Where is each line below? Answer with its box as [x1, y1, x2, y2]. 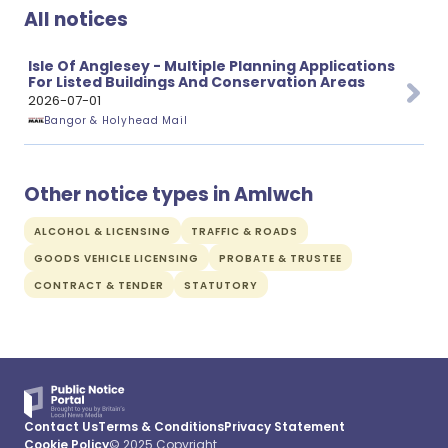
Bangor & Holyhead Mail [44, 112, 189, 128]
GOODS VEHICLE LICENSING [34, 251, 199, 266]
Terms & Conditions [98, 418, 224, 435]
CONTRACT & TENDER [34, 278, 164, 293]
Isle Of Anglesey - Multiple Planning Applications [28, 56, 395, 76]
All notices [24, 6, 128, 33]
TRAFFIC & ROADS [191, 224, 298, 239]
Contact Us [24, 418, 98, 435]
